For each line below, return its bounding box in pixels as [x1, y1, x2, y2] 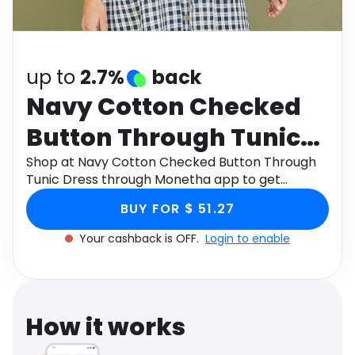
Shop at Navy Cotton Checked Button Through [26, 153, 316, 171]
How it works [25, 311, 185, 344]
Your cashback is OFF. [79, 231, 202, 246]
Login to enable [205, 231, 290, 246]
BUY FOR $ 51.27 [120, 200, 235, 218]
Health [184, 2, 219, 17]
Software [25, 2, 75, 17]
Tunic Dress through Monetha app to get [26, 170, 281, 189]
